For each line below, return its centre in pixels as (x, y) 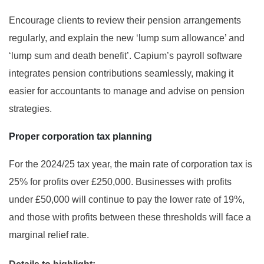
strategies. (30, 109)
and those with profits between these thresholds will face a (130, 217)
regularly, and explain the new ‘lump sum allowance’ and (127, 38)
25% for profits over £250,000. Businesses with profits (120, 182)
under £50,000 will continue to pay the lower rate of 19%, (127, 200)
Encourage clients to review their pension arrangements (125, 21)
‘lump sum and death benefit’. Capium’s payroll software (126, 56)
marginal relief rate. (49, 235)
